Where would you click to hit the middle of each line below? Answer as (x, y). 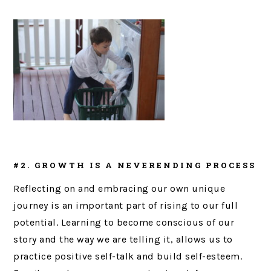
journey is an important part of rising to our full (126, 205)
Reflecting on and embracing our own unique (119, 188)
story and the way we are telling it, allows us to (123, 239)
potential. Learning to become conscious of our (124, 222)
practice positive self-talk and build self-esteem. (128, 256)
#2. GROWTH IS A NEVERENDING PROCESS (135, 165)
